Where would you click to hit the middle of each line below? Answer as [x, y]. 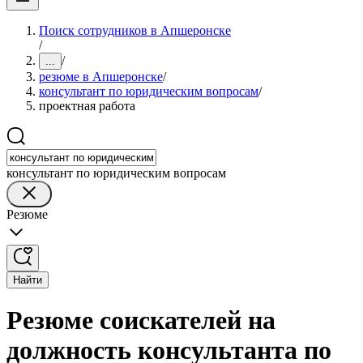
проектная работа [87, 106]
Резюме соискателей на [141, 320]
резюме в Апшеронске [101, 77]
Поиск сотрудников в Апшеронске [135, 30]
